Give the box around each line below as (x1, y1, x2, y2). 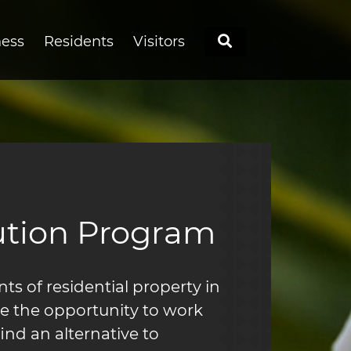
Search (233, 32, 282, 49)
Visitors (133, 33, 185, 50)
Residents (44, 33, 114, 50)
